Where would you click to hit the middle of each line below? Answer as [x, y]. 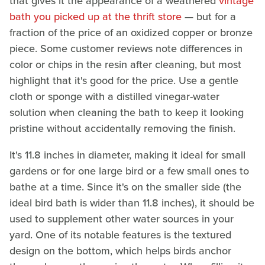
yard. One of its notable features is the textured [120, 235]
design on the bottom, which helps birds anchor [120, 251]
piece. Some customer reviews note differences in [126, 48]
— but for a [209, 16]
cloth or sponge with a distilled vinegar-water [114, 96]
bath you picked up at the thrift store [96, 16]
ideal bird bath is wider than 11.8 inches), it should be [132, 203]
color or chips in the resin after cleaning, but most [125, 64]
